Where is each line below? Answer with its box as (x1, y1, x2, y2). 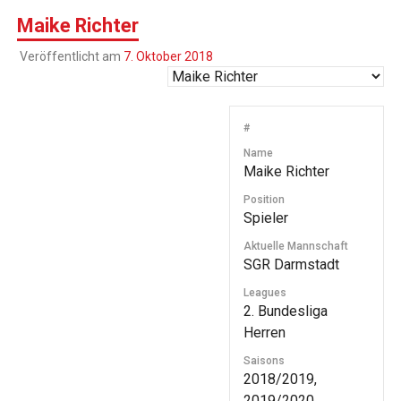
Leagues (243, 286, 286, 300)
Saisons (243, 354, 285, 368)
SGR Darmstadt (243, 256, 339, 274)
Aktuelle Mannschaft (243, 240, 348, 253)
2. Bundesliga (243, 303, 328, 320)
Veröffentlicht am (19, 49, 124, 64)
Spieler (243, 209, 288, 227)
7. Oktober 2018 (123, 49, 213, 64)
